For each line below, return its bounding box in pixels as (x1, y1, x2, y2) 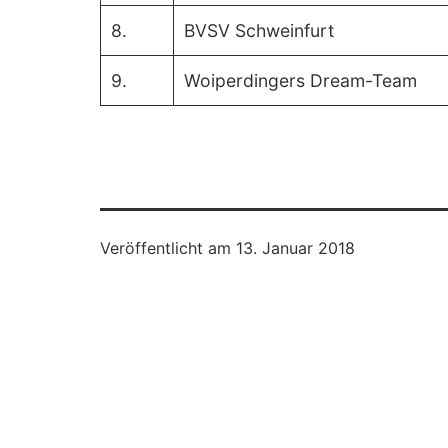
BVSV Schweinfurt (184, 19, 335, 41)
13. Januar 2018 (236, 237, 355, 258)
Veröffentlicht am (100, 237, 236, 258)
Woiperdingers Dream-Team (184, 69, 418, 91)
